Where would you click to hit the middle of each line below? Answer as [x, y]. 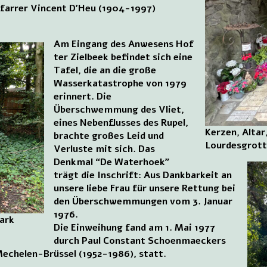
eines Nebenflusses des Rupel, [121, 122]
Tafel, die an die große [105, 70]
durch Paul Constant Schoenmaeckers [140, 240]
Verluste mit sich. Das [105, 149]
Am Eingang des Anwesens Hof [124, 44]
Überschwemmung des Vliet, [119, 109]
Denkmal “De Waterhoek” [112, 162]
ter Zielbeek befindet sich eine [123, 57]
